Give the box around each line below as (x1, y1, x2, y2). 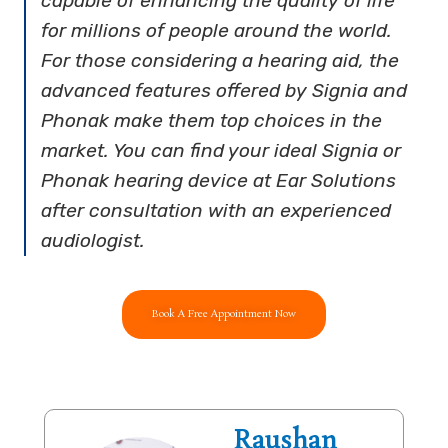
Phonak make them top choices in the (41, 108, 383, 132)
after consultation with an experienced (41, 198, 392, 222)
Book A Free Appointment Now (152, 306, 296, 321)
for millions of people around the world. (41, 18, 393, 42)
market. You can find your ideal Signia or (41, 138, 402, 162)
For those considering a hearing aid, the (41, 48, 400, 72)
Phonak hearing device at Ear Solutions (41, 168, 397, 192)
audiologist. (41, 228, 146, 252)
